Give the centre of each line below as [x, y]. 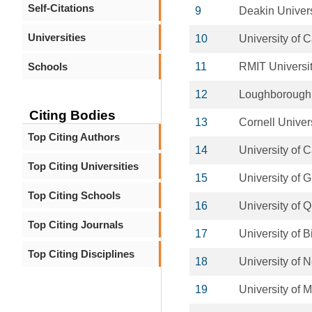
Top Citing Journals [76, 225]
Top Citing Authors [74, 137]
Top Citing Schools [74, 195]
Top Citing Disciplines [81, 254]
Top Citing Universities [83, 166]
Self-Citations [61, 8]
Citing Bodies [72, 115]
